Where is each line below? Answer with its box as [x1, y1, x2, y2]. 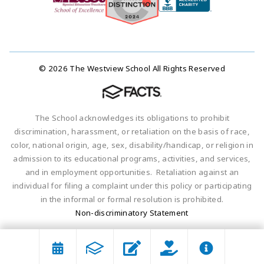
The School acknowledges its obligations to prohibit [34, 113, 230, 124]
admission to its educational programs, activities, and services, [13, 153, 251, 164]
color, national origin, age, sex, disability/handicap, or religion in [11, 140, 253, 151]
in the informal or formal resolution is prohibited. [40, 194, 224, 205]
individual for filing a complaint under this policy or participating [12, 180, 252, 192]
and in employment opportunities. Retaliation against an [25, 167, 239, 178]
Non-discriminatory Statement [75, 207, 189, 219]
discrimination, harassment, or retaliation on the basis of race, [14, 126, 250, 137]
